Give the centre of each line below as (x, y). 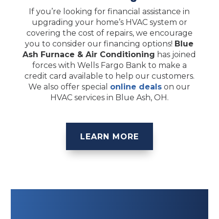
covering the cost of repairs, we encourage (109, 33)
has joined (176, 55)
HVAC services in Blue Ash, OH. (109, 98)
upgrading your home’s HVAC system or (109, 22)
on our (176, 87)
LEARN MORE (109, 136)
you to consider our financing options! (100, 44)
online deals (136, 87)
